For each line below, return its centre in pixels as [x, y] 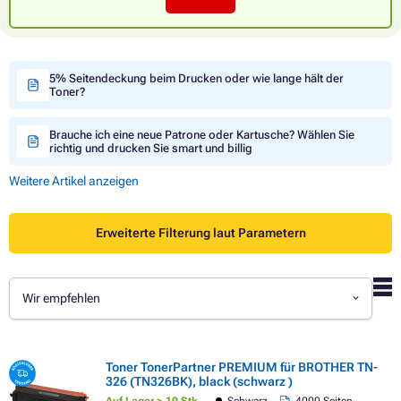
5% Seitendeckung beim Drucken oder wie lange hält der [196, 78]
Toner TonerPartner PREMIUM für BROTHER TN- [242, 367]
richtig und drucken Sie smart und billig [151, 148]
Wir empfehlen [62, 299]
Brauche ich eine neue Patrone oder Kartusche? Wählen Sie [202, 134]
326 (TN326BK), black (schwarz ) [199, 381]
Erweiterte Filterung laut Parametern [200, 233]
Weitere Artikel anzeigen [74, 180]
